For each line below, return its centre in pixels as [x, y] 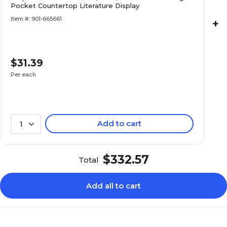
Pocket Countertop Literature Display [75, 6]
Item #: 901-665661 [36, 19]
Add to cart [120, 123]
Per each [24, 74]
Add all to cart [113, 186]
